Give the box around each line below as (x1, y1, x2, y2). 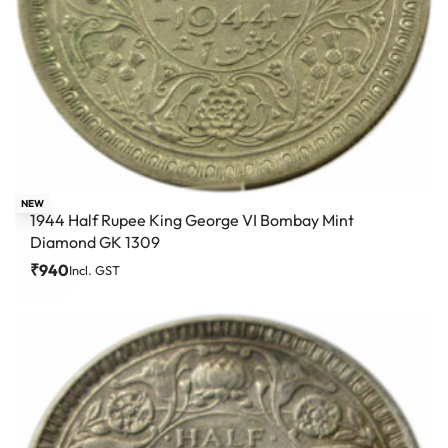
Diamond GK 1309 (30, 232, 160, 253)
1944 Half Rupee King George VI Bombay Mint (30, 210, 354, 231)
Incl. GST (69, 262, 120, 279)
